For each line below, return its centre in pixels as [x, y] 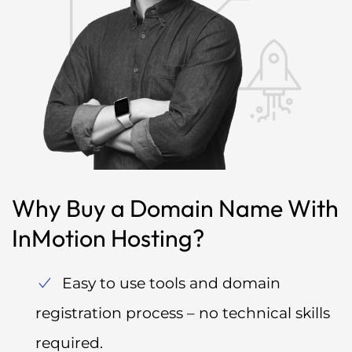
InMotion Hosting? [108, 238]
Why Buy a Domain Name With [175, 209]
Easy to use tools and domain [171, 284]
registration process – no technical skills [183, 313]
